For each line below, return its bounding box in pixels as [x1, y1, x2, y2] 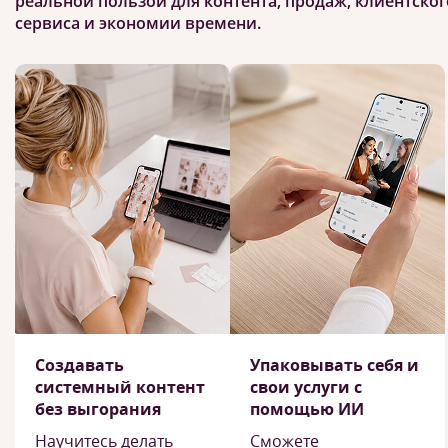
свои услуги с [250, 376, 362, 398]
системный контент [35, 376, 205, 398]
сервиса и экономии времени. [15, 12, 261, 34]
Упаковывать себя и [250, 354, 419, 376]
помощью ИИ [250, 398, 364, 420]
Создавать [35, 354, 124, 376]
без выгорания [35, 398, 161, 420]
